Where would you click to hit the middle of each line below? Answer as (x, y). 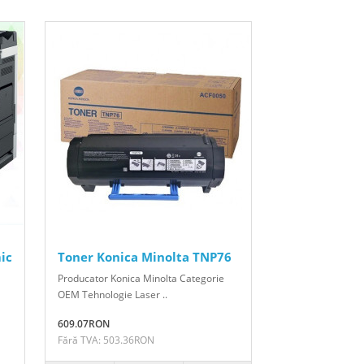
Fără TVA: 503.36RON (106, 340)
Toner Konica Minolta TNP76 (145, 256)
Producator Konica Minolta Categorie (141, 278)
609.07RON (84, 323)
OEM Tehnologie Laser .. (113, 294)
